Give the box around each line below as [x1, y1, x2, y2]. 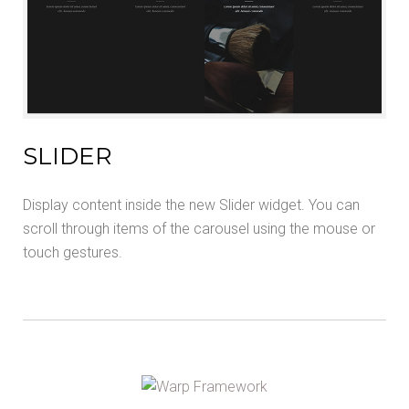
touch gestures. [23, 243, 122, 261]
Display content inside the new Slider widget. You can [23, 195, 360, 214]
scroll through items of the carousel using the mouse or [23, 219, 375, 237]
